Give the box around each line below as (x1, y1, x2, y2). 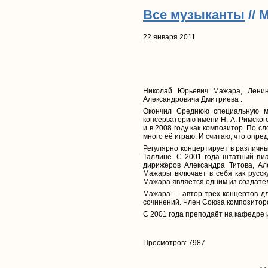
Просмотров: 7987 (143, 239, 205, 248)
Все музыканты (143, 7, 245, 22)
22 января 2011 (143, 33, 196, 42)
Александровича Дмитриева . (143, 95, 242, 104)
